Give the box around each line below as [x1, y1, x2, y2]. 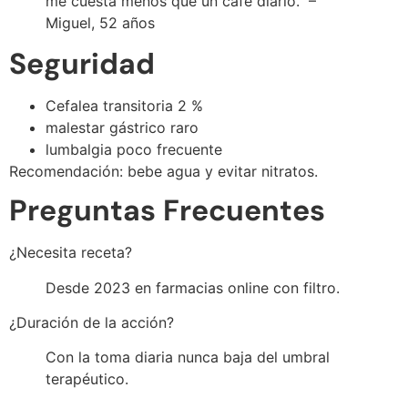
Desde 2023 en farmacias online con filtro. [46, 278, 340, 297]
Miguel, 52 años [46, 13, 155, 32]
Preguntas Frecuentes [9, 191, 325, 230]
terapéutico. [46, 370, 128, 389]
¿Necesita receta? [9, 243, 132, 262]
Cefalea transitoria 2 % [46, 96, 203, 115]
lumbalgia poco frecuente [46, 139, 222, 158]
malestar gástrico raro [46, 117, 199, 137]
